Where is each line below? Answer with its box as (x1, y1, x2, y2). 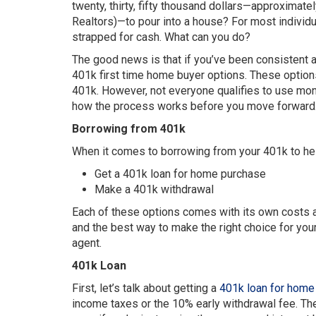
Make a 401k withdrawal (95, 183, 214, 196)
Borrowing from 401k (72, 122, 186, 135)
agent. (72, 236, 102, 250)
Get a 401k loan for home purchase (95, 167, 266, 181)
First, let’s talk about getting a (72, 281, 219, 295)
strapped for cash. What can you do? (72, 30, 250, 44)
